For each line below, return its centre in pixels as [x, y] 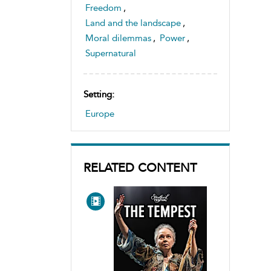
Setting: [99, 94]
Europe [100, 113]
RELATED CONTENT [140, 167]
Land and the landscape [133, 23]
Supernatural [111, 53]
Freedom [103, 8]
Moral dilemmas [118, 38]
